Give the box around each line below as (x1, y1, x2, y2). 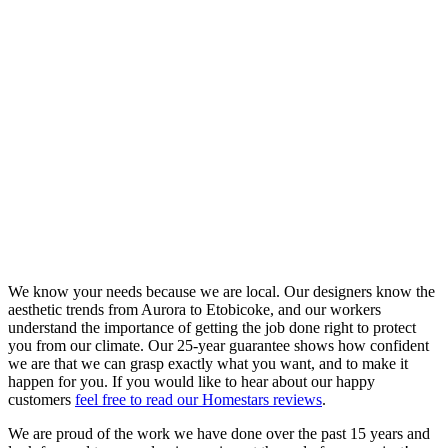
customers (8, 391, 75, 409)
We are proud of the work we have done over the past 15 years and (8, 425, 430, 443)
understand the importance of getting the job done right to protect (8, 319, 416, 337)
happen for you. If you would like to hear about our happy (8, 373, 375, 391)
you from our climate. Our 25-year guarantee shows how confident (8, 337, 429, 355)
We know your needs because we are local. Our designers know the (8, 283, 435, 301)
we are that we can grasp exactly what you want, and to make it (8, 355, 408, 373)
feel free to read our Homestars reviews (75, 391, 322, 409)
